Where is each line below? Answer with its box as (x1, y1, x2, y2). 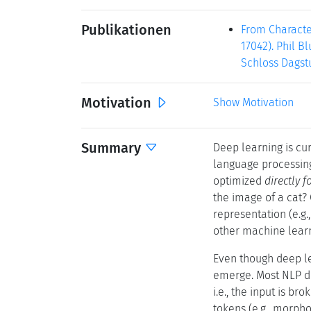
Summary (81, 140, 144, 156)
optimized (213, 174, 264, 187)
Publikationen (81, 22, 171, 38)
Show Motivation (213, 96, 294, 109)
